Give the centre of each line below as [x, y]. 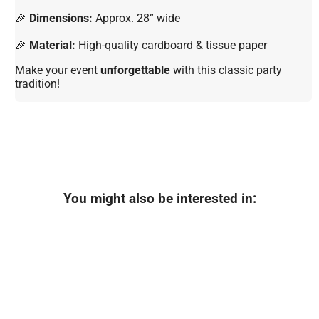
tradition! [38, 84]
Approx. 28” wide [137, 19]
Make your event [58, 70]
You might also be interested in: [159, 199]
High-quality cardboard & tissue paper [172, 46]
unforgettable [136, 70]
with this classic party [226, 70]
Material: [53, 46]
